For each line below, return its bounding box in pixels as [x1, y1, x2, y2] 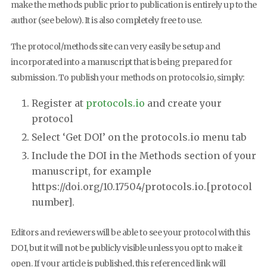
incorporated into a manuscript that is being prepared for [10, 56, 232, 67]
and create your [144, 97, 222, 110]
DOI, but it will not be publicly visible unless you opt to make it [10, 243, 243, 254]
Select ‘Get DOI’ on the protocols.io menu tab [31, 131, 246, 144]
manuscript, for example [31, 165, 151, 178]
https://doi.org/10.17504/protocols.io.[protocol [31, 181, 252, 193]
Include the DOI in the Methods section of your [31, 150, 256, 162]
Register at [31, 97, 86, 110]
